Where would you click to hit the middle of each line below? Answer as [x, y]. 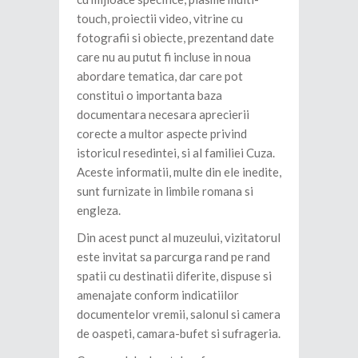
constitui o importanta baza [149, 95]
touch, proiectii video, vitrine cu [160, 19]
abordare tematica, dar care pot [160, 76]
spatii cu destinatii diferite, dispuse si [174, 276]
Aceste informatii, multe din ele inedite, [179, 172]
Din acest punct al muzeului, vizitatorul [179, 238]
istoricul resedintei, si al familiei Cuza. [176, 153]
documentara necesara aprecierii [163, 115]
